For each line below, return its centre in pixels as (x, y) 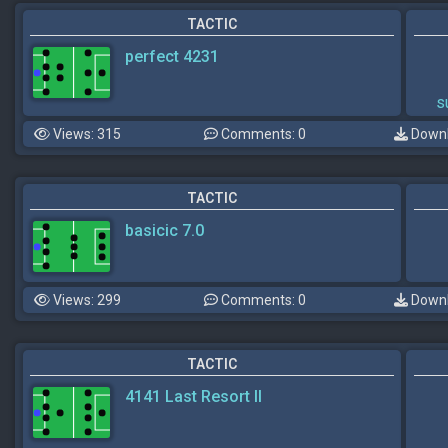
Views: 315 (85, 133)
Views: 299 (85, 299)
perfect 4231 (172, 56)
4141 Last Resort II (193, 396)
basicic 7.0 (164, 230)
